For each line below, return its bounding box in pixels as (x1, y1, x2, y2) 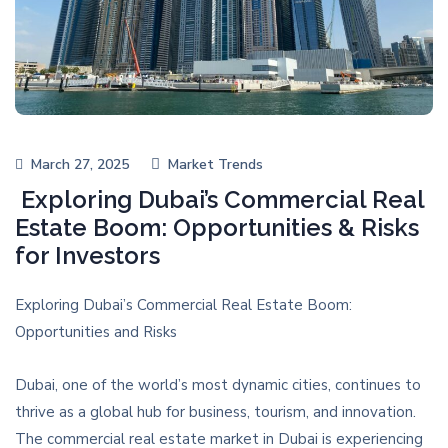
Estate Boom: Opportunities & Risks (15, 213, 419, 243)
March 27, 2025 (31, 154, 129, 174)
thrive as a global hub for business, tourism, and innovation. (15, 402, 416, 423)
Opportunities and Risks (15, 322, 177, 343)
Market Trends (168, 154, 263, 174)
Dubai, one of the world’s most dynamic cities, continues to (15, 375, 421, 396)
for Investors (15, 241, 160, 271)
